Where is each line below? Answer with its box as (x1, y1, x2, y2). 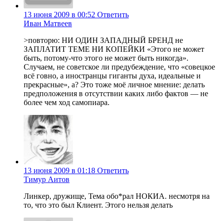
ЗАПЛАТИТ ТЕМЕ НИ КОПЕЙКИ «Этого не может (24, 45, 204, 54)
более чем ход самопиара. (24, 98, 110, 107)
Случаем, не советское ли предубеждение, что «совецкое (24, 63, 215, 72)
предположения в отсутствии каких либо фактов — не (24, 89, 208, 98)
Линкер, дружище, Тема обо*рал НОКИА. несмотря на (24, 192, 210, 201)
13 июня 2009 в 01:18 (24, 166, 95, 175)
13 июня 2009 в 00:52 (24, 10, 95, 19)
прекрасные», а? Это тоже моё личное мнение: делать (24, 80, 205, 89)
